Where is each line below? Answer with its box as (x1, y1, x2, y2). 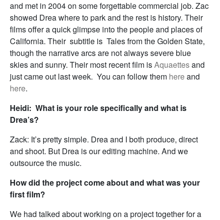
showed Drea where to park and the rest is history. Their (10, 12, 203, 24)
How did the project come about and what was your (10, 177, 200, 189)
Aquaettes (154, 59, 190, 71)
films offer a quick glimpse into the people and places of (10, 24, 202, 35)
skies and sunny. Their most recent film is (10, 59, 154, 71)
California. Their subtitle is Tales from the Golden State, (10, 35, 205, 47)
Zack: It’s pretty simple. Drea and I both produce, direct (10, 134, 198, 145)
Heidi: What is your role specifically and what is (10, 102, 187, 114)
